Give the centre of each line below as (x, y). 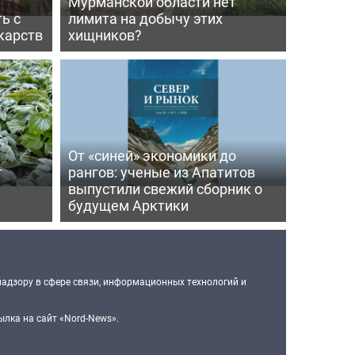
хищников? (105, 34)
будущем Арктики (128, 205)
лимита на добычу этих (145, 18)
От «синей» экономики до (152, 155)
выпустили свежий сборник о (165, 188)
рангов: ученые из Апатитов (161, 172)
